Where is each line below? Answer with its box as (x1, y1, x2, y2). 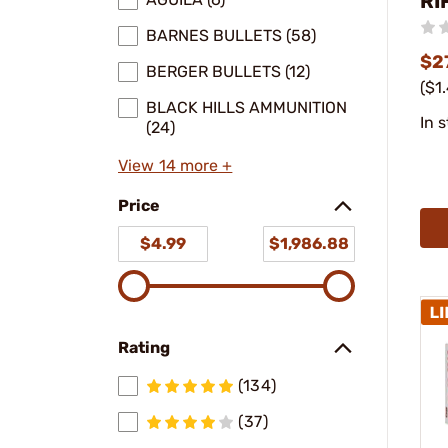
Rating (118, 338, 170, 357)
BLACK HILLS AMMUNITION (146, 98, 347, 117)
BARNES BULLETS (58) (146, 26, 316, 45)
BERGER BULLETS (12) (146, 62, 310, 81)
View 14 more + (118, 156, 233, 175)
